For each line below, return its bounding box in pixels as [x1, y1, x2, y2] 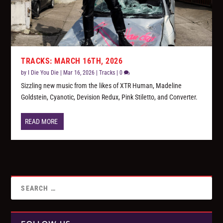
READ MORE [25, 117, 58, 126]
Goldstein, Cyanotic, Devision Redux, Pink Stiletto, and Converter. [21, 93, 198, 102]
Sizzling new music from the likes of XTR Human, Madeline [21, 82, 182, 90]
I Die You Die [28, 69, 59, 77]
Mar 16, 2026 [63, 69, 95, 77]
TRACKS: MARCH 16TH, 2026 [21, 56, 123, 66]
